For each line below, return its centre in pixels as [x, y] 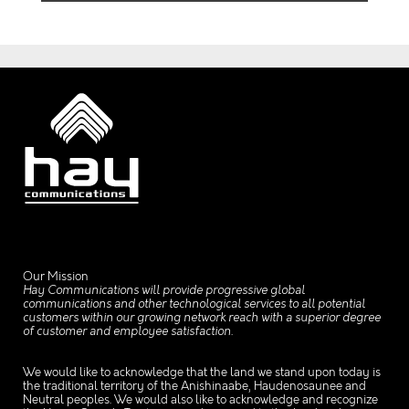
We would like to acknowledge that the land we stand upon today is [202, 372]
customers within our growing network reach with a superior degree [202, 318]
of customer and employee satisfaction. [128, 331]
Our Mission [56, 277]
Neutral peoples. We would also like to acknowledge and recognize [201, 400]
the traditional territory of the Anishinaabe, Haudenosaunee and [195, 386]
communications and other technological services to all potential [194, 304]
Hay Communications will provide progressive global [164, 290]
